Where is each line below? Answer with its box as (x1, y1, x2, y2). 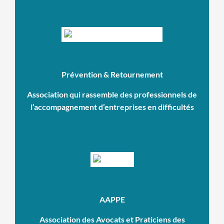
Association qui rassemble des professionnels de (27, 89, 197, 99)
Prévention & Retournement (61, 70, 163, 79)
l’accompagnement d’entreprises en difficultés (30, 102, 194, 112)
